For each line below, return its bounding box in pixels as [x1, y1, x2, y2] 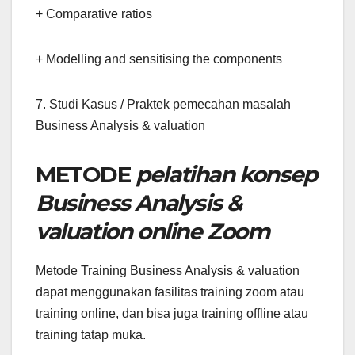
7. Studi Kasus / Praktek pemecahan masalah [36, 97, 291, 111]
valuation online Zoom [36, 217, 269, 245]
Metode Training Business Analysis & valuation [36, 263, 300, 277]
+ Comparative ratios [36, 6, 152, 21]
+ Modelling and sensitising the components [36, 52, 282, 66]
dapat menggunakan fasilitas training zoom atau [36, 284, 304, 299]
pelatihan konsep [136, 160, 317, 188]
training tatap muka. [36, 327, 146, 342]
